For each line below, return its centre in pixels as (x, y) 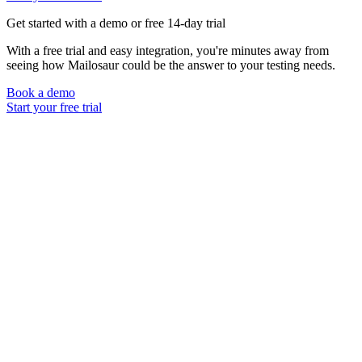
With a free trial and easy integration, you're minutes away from (168, 51)
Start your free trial (54, 107)
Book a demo (41, 93)
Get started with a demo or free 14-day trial (116, 23)
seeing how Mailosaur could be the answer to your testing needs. (171, 65)
